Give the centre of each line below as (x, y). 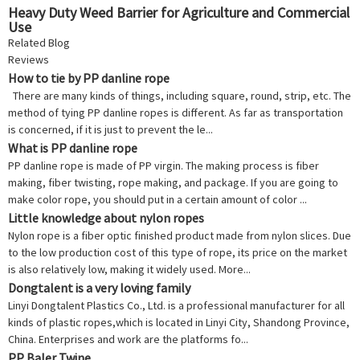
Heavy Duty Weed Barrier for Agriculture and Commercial (179, 13)
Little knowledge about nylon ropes (106, 218)
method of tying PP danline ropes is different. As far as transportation (176, 113)
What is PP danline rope (73, 148)
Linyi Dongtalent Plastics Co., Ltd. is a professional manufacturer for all (176, 306)
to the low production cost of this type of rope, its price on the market (178, 253)
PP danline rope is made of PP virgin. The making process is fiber (164, 166)
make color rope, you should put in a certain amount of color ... (157, 200)
